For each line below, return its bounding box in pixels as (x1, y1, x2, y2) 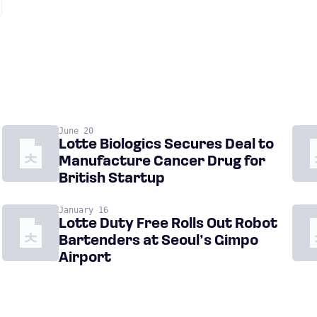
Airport (58, 251, 111, 265)
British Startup (58, 172, 165, 186)
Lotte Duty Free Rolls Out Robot (58, 217, 277, 231)
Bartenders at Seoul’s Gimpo (58, 234, 258, 248)
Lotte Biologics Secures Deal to (58, 138, 274, 152)
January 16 (58, 205, 108, 215)
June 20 (58, 126, 93, 136)
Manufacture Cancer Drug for (58, 155, 265, 169)
